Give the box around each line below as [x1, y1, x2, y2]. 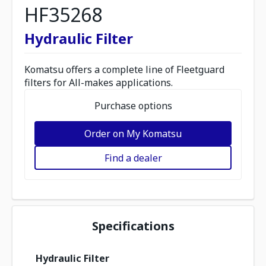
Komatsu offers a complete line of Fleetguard [24, 63, 224, 76]
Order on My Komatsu [84, 126, 182, 140]
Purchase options [94, 99, 172, 112]
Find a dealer [104, 151, 162, 164]
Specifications [91, 218, 175, 234]
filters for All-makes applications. [24, 76, 173, 89]
